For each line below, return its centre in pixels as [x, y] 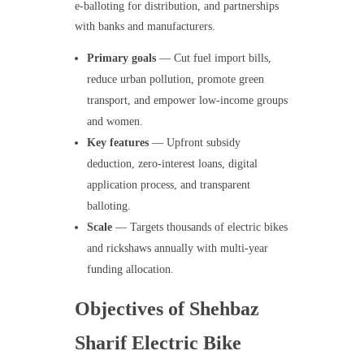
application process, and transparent [169, 184]
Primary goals [122, 58]
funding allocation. [131, 269]
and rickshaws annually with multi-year [178, 248]
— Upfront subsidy [195, 142]
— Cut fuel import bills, [214, 58]
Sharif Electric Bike [158, 342]
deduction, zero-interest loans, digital [173, 163]
